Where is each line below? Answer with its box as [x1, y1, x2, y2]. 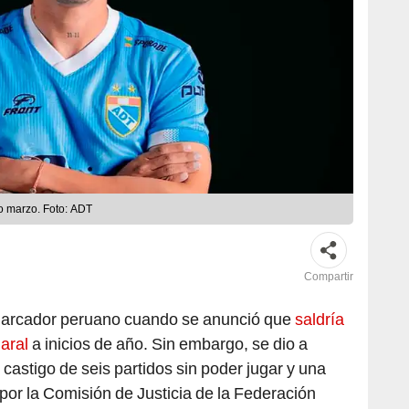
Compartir [304, 270, 353, 284]
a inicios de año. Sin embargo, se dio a [28, 334, 308, 354]
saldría [295, 309, 344, 330]
